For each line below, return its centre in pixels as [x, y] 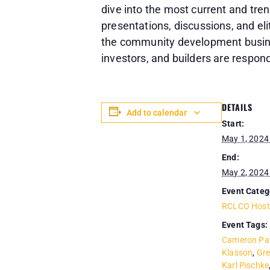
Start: [233, 123]
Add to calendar [157, 112]
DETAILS [237, 107]
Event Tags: [245, 224]
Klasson [237, 252]
